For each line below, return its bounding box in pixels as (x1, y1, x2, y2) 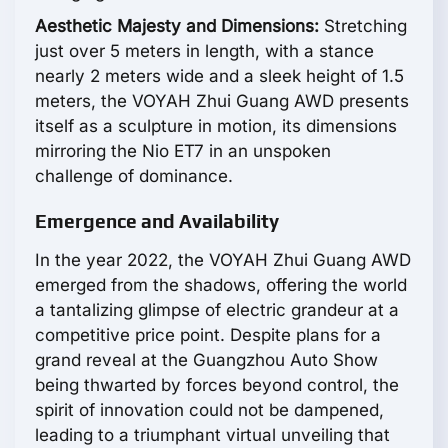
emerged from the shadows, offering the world (35, 275, 407, 296)
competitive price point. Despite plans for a (35, 325, 381, 346)
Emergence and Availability (35, 210, 279, 233)
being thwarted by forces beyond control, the (35, 375, 399, 396)
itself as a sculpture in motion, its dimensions (35, 116, 397, 137)
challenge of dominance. (35, 166, 233, 187)
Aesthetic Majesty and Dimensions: (35, 16, 319, 37)
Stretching (319, 16, 407, 37)
